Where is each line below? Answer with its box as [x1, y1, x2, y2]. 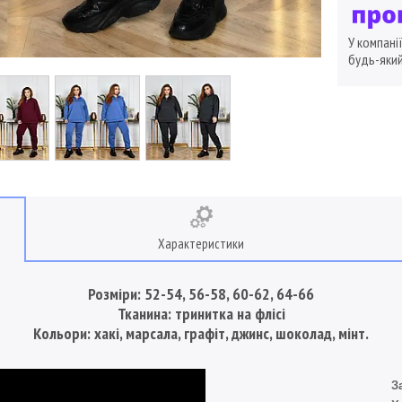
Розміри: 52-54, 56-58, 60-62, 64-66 [88, 284, 314, 304]
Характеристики [158, 234, 244, 252]
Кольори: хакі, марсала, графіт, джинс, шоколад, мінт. [33, 323, 369, 344]
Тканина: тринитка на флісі [117, 303, 285, 324]
